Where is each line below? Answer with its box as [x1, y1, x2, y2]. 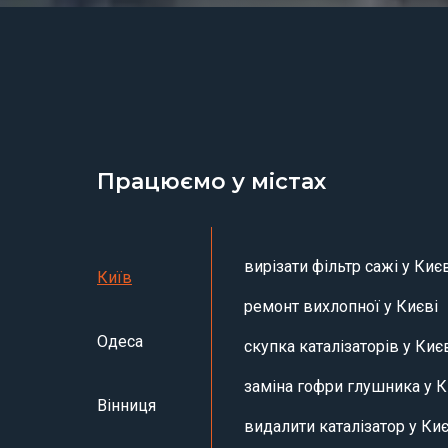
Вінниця [97, 396, 156, 415]
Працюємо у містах [97, 168, 326, 195]
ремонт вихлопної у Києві [244, 297, 438, 316]
